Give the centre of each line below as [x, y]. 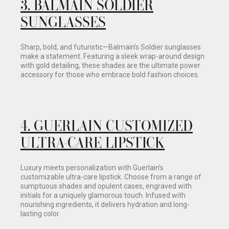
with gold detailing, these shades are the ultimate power [110, 66]
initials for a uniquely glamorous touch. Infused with [103, 196]
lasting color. [40, 214]
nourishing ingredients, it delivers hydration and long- [105, 205]
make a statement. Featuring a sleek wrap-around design [112, 56]
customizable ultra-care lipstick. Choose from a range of [111, 177]
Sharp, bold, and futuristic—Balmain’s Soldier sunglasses [111, 47]
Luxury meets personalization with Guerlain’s [92, 168]
